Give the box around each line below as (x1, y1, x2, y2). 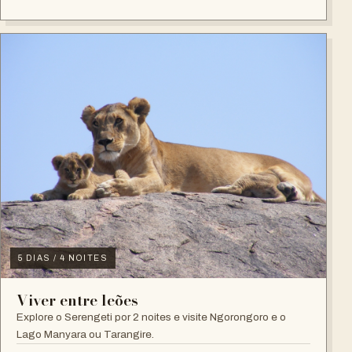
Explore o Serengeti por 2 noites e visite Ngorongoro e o (16, 310, 286, 323)
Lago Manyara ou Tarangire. (16, 328, 154, 340)
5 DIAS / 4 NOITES (18, 253, 108, 262)
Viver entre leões (16, 288, 138, 312)
